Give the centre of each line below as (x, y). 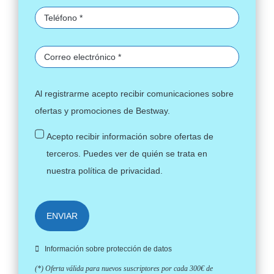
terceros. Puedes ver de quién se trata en (127, 153)
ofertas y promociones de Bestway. (103, 110)
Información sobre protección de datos (108, 249)
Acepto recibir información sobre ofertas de (130, 136)
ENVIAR (62, 216)
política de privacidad (119, 170)
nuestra (62, 170)
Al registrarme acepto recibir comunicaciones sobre (135, 93)
